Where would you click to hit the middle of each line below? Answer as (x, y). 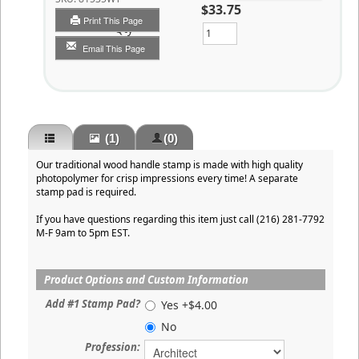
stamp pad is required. (86, 192)
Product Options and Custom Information (146, 280)
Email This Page (113, 48)
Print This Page (114, 20)
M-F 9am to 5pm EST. (83, 233)
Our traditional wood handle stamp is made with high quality (169, 165)
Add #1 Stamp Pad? (93, 304)
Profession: (113, 347)
